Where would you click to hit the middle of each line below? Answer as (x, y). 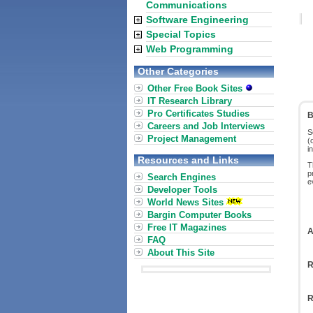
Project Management (192, 139)
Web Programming (190, 49)
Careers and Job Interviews (206, 126)
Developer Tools (182, 190)
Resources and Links (188, 160)
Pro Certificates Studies (198, 114)
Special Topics (181, 34)
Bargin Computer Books (199, 215)
